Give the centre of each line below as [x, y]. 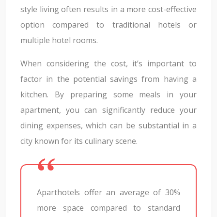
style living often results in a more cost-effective [108, 9]
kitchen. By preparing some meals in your [108, 94]
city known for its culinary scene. [79, 141]
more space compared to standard [108, 208]
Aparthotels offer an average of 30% [108, 192]
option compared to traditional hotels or [108, 25]
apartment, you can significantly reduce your [108, 110]
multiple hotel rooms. [59, 40]
